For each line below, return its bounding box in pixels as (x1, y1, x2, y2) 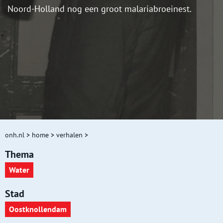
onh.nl (5, 130, 24, 140)
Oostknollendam (9, 204, 67, 215)
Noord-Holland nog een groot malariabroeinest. (7, 3, 192, 15)
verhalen (56, 130, 83, 140)
